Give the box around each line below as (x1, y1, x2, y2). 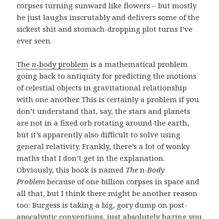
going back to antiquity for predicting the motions (17, 70, 197, 81)
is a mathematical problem (88, 59, 188, 69)
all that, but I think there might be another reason (17, 188, 198, 198)
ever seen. (17, 35, 52, 45)
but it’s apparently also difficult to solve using (17, 129, 181, 139)
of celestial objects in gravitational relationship (17, 82, 187, 92)
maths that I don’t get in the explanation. (17, 153, 165, 163)
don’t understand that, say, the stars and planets (17, 106, 191, 116)
